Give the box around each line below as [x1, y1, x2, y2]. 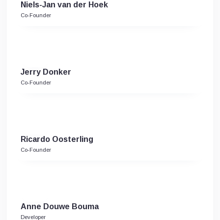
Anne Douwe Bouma [21, 202, 99, 211]
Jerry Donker [21, 68, 71, 76]
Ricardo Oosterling [21, 135, 93, 143]
